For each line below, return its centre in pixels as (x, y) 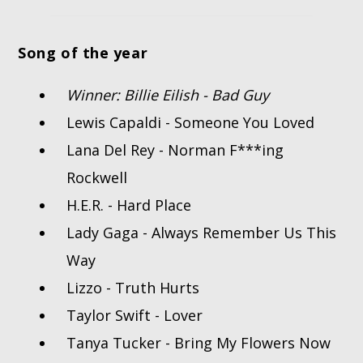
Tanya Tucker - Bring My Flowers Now (199, 343)
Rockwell (97, 178)
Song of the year (83, 53)
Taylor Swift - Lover (135, 316)
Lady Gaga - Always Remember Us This (202, 233)
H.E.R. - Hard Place (129, 205)
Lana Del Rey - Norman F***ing (175, 150)
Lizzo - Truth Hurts (133, 288)
